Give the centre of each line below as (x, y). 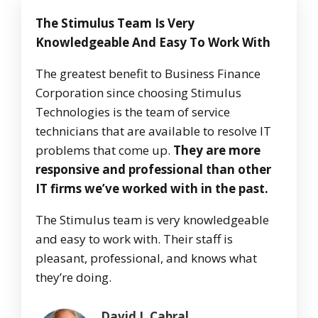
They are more (217, 150)
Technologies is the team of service (133, 112)
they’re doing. (73, 278)
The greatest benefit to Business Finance (148, 74)
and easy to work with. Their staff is (134, 239)
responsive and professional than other (153, 170)
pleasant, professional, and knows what (146, 258)
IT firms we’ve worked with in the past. (152, 189)
